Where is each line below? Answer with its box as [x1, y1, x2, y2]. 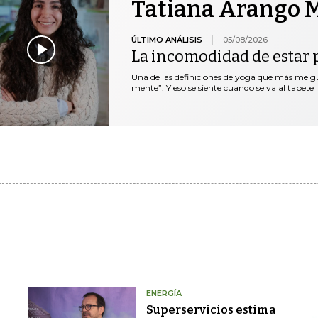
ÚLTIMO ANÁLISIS [131, 34, 202, 45]
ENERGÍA [146, 287, 182, 298]
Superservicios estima [146, 302, 276, 317]
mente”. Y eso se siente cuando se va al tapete [131, 82, 314, 93]
